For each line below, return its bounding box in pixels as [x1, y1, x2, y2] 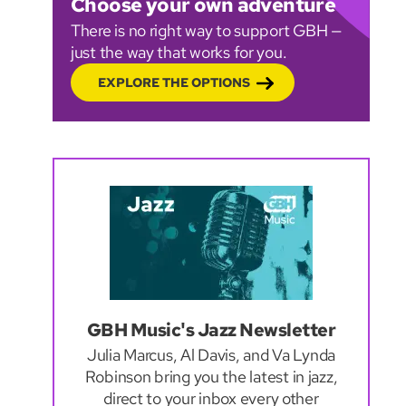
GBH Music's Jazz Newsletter [86, 318, 336, 342]
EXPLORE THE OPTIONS [98, 74, 250, 91]
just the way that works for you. [71, 42, 287, 63]
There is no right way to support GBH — [71, 20, 342, 41]
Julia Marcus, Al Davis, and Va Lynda [86, 343, 336, 365]
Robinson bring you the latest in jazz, [84, 365, 338, 387]
